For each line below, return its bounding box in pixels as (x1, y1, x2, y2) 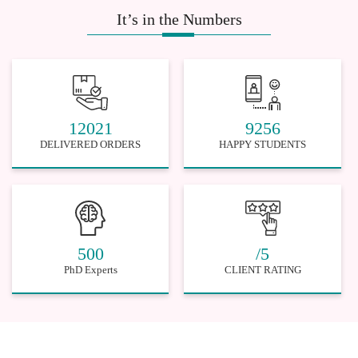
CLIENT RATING (224, 263, 301, 276)
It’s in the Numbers (116, 10, 242, 28)
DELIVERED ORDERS (40, 137, 141, 150)
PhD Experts (63, 263, 117, 276)
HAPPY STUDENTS (219, 137, 307, 150)
